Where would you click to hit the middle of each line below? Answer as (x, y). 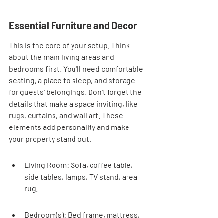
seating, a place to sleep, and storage (73, 80)
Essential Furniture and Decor (73, 25)
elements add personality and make (70, 127)
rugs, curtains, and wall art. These (67, 115)
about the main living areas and (62, 57)
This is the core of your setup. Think (70, 45)
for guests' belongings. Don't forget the (76, 92)
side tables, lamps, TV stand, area (82, 176)
